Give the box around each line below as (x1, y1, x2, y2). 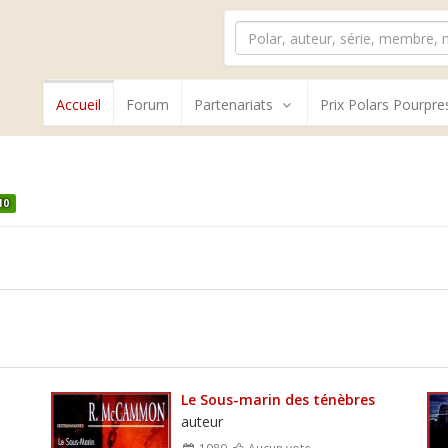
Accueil (56, 95, 101, 114)
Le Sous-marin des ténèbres (180, 389, 375, 409)
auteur (180, 411, 223, 431)
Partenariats (194, 95, 273, 114)
